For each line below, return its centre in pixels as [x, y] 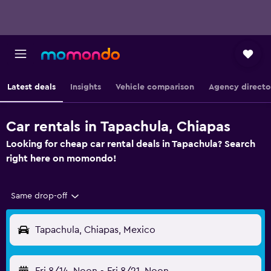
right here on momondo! [61, 158]
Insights [86, 87]
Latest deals [31, 87]
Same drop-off [39, 196]
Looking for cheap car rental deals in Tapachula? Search [131, 144]
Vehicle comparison [155, 87]
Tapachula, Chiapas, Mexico [95, 230]
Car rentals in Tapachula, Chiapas [118, 127]
